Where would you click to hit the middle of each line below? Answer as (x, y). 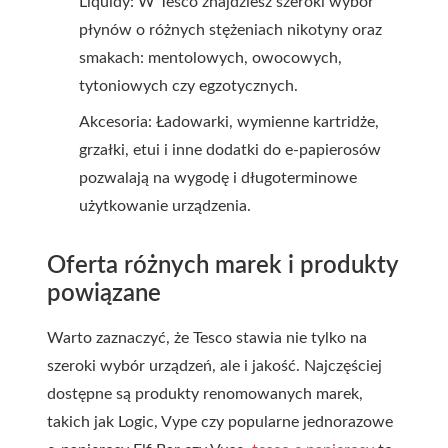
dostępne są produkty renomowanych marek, (205, 394)
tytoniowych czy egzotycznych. (188, 86)
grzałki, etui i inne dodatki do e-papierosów (230, 150)
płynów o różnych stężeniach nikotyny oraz (230, 30)
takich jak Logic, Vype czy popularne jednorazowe (220, 422)
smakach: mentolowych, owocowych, (210, 58)
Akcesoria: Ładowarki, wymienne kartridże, (229, 122)
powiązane (104, 294)
